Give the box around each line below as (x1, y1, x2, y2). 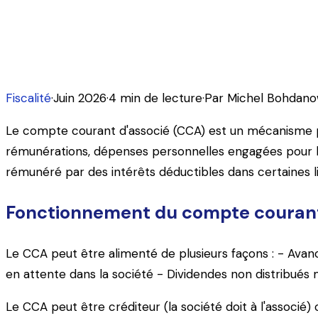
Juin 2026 (53, 89, 106, 106)
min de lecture (116, 89, 202, 106)
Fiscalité (6, 89, 51, 106)
